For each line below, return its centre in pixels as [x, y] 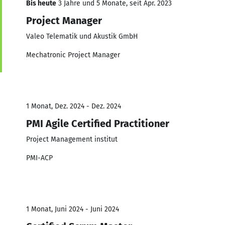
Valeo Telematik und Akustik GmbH [82, 36]
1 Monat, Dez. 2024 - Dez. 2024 [74, 106]
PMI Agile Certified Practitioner [98, 123]
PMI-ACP [39, 158]
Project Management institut [72, 139]
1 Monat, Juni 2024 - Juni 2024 [73, 209]
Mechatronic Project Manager [73, 55]
